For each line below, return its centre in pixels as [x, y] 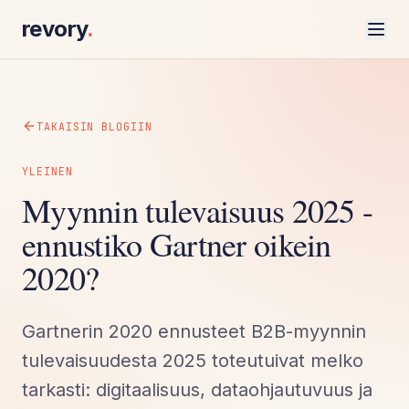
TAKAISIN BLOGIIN [94, 126]
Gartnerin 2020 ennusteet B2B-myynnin [194, 331]
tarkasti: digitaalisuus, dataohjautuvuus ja [197, 389]
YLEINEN [47, 171]
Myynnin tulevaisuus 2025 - [198, 210]
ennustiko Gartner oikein [177, 243]
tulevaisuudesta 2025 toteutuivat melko [193, 360]
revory [55, 29]
